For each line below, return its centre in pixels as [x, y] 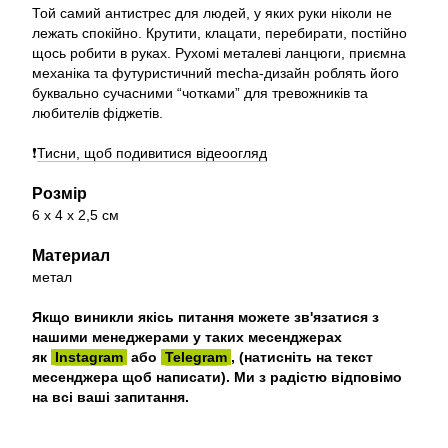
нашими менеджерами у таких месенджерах [187, 337]
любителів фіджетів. [97, 113]
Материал [71, 255]
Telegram [196, 357]
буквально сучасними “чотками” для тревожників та [200, 93]
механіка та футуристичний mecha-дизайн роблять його [215, 73]
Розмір [59, 193]
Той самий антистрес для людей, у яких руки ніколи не [212, 13]
